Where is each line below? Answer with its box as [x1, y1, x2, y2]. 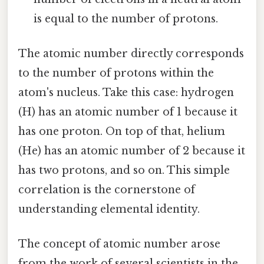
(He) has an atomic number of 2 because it [18, 144, 245, 157]
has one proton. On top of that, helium [18, 124, 225, 138]
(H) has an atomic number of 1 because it [18, 105, 237, 118]
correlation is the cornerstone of [18, 183, 195, 196]
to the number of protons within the [18, 66, 214, 80]
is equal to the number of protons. [34, 12, 219, 25]
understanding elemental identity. [18, 202, 200, 216]
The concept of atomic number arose [18, 237, 220, 251]
